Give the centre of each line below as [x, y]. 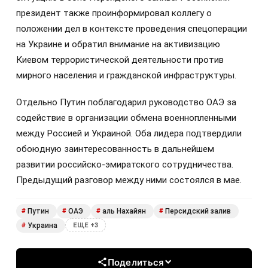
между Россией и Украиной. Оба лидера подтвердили [129, 133]
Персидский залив [198, 211]
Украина [42, 225]
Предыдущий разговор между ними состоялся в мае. [129, 180]
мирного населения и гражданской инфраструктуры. [126, 76]
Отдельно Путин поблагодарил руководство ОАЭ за [126, 102]
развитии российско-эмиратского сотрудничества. [125, 164]
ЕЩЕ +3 [86, 226]
